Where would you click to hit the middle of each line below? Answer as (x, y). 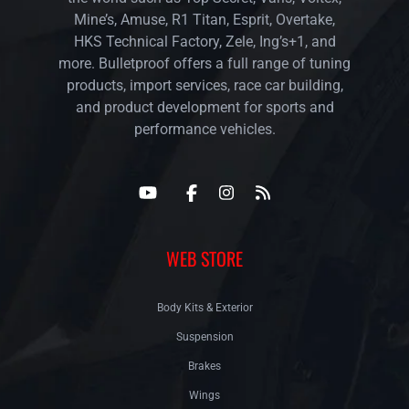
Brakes (204, 366)
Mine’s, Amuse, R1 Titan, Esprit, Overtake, (204, 19)
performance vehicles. (204, 129)
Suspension (204, 336)
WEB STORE (204, 258)
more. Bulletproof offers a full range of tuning (204, 63)
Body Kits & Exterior (204, 307)
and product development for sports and (204, 107)
